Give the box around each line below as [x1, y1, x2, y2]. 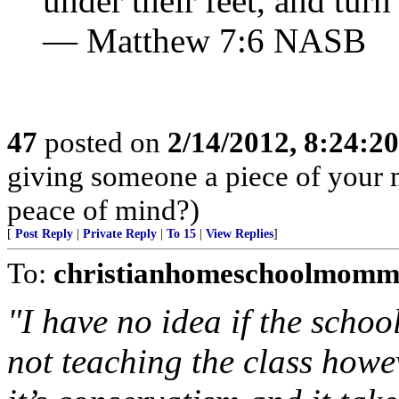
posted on [37, 126, 167, 159]
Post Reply [15, 227, 73, 240]
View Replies [206, 227, 273, 240]
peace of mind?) [7, 193, 199, 226]
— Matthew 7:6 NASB [43, 21, 366, 60]
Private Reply [83, 227, 157, 240]
